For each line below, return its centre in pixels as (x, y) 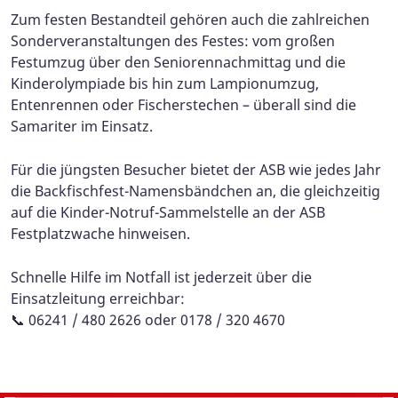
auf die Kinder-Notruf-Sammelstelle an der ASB (168, 212)
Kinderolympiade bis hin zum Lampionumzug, (165, 83)
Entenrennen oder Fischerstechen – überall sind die (183, 104)
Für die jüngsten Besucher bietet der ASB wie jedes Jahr (196, 169)
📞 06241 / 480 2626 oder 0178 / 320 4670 (148, 319)
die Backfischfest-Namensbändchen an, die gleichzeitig (195, 191)
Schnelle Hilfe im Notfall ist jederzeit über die (161, 277)
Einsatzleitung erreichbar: (98, 298)
